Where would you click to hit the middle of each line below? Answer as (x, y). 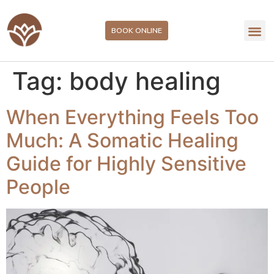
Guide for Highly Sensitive (126, 164)
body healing (145, 81)
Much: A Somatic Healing (122, 140)
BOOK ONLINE (137, 30)
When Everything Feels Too (132, 117)
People (38, 187)
